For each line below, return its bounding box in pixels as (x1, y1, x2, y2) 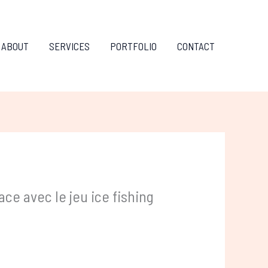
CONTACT (177, 39, 215, 52)
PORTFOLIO (110, 39, 157, 52)
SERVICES (49, 39, 90, 52)
